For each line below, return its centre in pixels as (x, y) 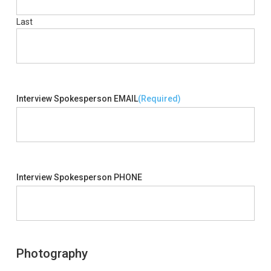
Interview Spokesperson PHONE (79, 177)
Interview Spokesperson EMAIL (77, 99)
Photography (52, 253)
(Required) (159, 99)
